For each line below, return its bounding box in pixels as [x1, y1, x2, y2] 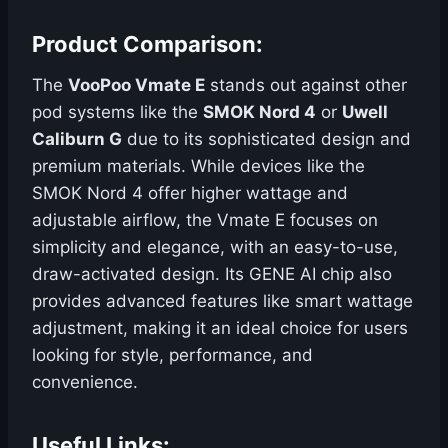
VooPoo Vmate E [68, 75, 205, 96]
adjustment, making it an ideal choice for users [32, 318, 408, 339]
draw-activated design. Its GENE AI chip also [32, 264, 392, 285]
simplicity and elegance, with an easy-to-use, [32, 237, 398, 258]
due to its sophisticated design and [122, 129, 411, 150]
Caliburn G [32, 129, 122, 150]
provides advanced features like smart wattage [32, 291, 413, 312]
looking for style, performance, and [32, 345, 313, 366]
